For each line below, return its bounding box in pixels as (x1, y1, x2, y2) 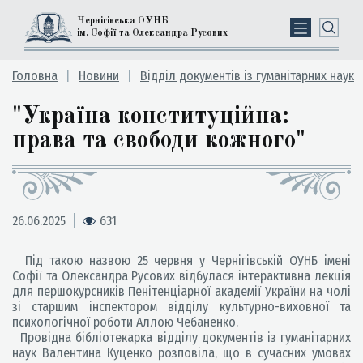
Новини (79, 68, 119, 83)
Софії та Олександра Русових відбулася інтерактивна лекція (12, 268, 351, 284)
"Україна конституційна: (12, 105, 289, 129)
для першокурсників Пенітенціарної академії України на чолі (12, 284, 351, 299)
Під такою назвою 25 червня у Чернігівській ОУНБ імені (12, 253, 351, 268)
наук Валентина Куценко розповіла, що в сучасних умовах (12, 345, 351, 361)
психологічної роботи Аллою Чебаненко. (12, 314, 238, 330)
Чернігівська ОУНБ (77, 16, 169, 26)
